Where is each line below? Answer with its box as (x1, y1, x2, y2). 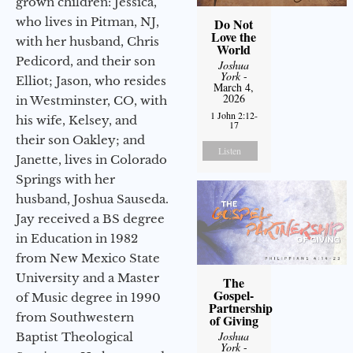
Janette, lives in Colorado (16, 151, 167, 167)
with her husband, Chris (16, 33, 159, 49)
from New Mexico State (16, 250, 160, 266)
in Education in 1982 (16, 230, 138, 246)
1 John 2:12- (210, 108, 258, 121)
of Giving (209, 310, 258, 329)
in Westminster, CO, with (16, 92, 167, 108)
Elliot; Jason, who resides (16, 72, 166, 88)
